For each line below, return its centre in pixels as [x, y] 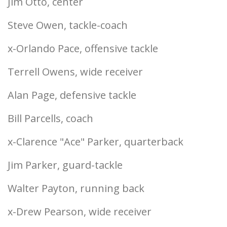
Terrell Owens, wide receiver [75, 72]
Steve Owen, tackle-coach [68, 25]
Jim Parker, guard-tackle [65, 165]
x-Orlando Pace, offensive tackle [83, 48]
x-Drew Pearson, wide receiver [80, 212]
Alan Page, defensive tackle [72, 95]
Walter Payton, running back [76, 188]
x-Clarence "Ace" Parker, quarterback [96, 142]
